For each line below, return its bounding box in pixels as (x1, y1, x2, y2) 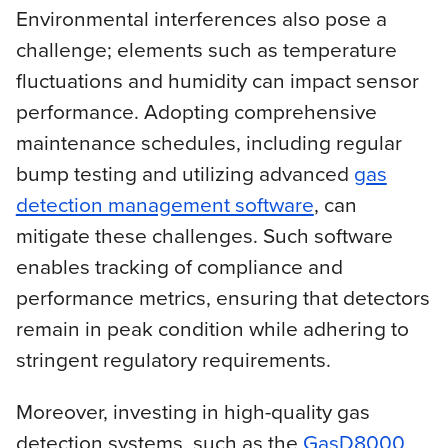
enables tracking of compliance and (15, 251, 343, 283)
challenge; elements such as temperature (15, 34, 397, 66)
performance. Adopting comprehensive (15, 96, 377, 128)
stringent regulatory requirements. (15, 344, 331, 376)
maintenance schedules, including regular (15, 127, 402, 159)
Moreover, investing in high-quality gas (15, 396, 370, 428)
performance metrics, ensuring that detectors (15, 282, 430, 314)
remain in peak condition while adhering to (15, 313, 409, 345)
